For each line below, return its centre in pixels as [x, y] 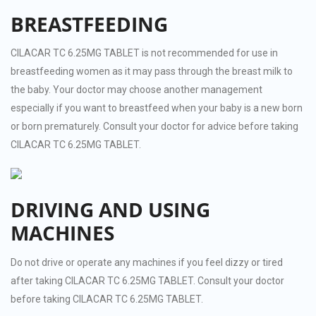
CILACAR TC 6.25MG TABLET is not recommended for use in [144, 53]
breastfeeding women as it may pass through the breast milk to [152, 72]
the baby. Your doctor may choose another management [136, 90]
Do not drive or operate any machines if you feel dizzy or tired [147, 262]
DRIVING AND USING [110, 210]
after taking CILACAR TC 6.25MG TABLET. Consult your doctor [147, 280]
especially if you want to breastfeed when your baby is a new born [157, 108]
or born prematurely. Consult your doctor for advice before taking [154, 127]
